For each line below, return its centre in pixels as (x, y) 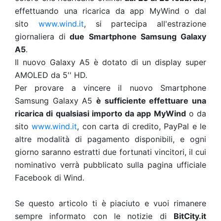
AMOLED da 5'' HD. (52, 75)
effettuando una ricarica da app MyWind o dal (110, 11)
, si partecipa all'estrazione (145, 24)
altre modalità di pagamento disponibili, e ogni (110, 139)
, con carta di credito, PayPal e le (142, 126)
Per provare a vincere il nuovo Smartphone (110, 88)
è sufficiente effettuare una (151, 101)
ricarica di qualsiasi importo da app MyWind (100, 113)
